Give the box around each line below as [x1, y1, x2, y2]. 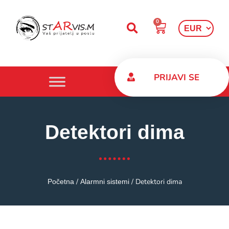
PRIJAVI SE [154, 72, 199, 83]
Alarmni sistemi [80, 177, 129, 186]
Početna [47, 177, 74, 186]
